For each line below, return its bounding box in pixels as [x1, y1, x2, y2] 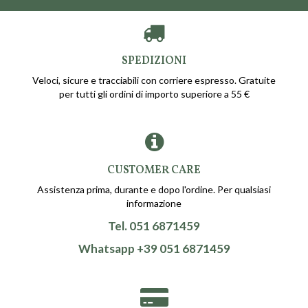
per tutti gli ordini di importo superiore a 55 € [58, 87, 250, 100]
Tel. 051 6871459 [108, 219, 200, 234]
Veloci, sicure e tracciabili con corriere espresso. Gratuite [32, 74, 276, 86]
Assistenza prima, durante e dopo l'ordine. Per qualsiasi [37, 184, 271, 196]
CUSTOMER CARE [107, 163, 201, 179]
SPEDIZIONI [122, 53, 186, 69]
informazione [126, 197, 181, 210]
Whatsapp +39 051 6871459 [78, 241, 230, 256]
